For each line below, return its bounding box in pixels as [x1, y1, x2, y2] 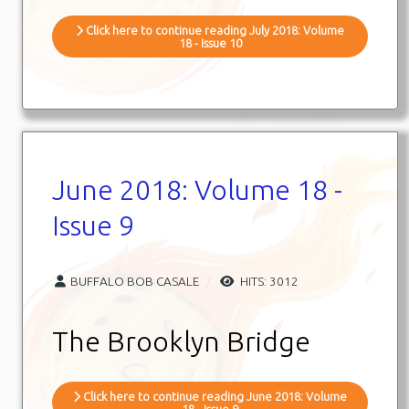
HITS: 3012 [237, 273, 299, 288]
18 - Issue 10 [178, 36, 242, 49]
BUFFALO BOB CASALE [70, 273, 199, 288]
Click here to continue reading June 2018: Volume [80, 389, 347, 403]
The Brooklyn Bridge [52, 325, 310, 357]
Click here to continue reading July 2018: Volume [83, 23, 344, 37]
